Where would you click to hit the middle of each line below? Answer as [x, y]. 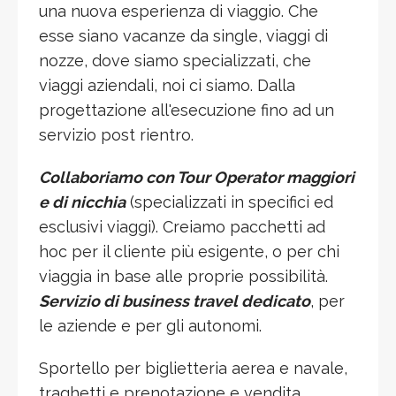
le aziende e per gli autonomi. [150, 325]
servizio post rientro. [116, 134]
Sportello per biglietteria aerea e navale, [193, 368]
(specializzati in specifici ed [229, 202]
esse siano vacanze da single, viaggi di [183, 35]
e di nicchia [82, 202]
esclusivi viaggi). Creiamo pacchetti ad [182, 226]
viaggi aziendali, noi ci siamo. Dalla [167, 85]
